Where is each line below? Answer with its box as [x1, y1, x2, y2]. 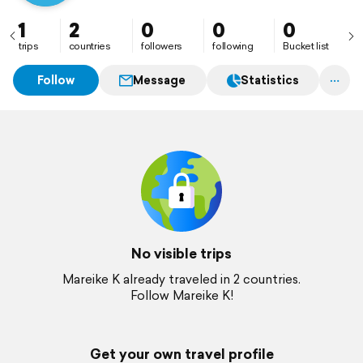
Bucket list [283, 39, 330, 53]
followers [140, 39, 183, 53]
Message [133, 72, 186, 88]
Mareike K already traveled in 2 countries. [62, 271, 301, 288]
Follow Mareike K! [130, 287, 233, 304]
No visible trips [131, 243, 232, 263]
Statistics [240, 72, 299, 88]
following [212, 39, 254, 53]
